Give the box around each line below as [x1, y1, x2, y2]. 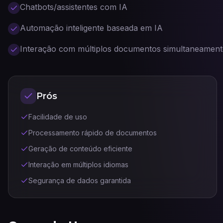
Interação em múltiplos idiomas [28, 160, 128, 169]
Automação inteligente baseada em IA [20, 23, 163, 33]
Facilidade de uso [28, 112, 87, 121]
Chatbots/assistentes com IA [20, 2, 127, 12]
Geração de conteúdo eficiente [28, 144, 132, 153]
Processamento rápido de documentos [28, 128, 157, 137]
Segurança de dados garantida [28, 176, 131, 185]
